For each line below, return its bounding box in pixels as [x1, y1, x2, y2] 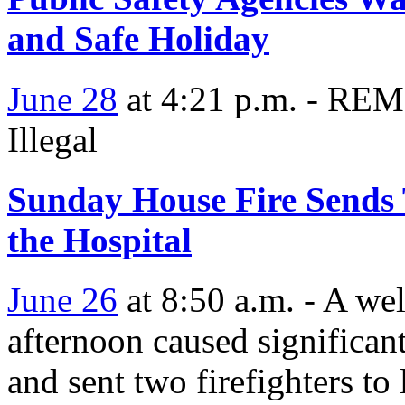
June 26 [7, 280, 118, 320]
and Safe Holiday [7, 19, 269, 59]
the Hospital [7, 220, 192, 259]
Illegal [7, 119, 98, 159]
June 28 [7, 79, 118, 118]
